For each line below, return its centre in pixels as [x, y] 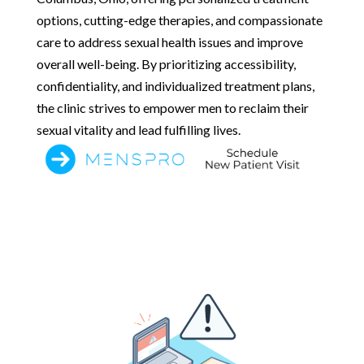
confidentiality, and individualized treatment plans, [175, 85]
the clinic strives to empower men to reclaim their [172, 107]
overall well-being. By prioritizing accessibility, [166, 63]
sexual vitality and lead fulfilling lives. [138, 129]
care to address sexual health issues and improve [169, 41]
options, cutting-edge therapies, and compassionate [179, 19]
